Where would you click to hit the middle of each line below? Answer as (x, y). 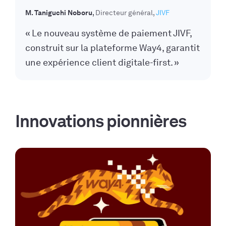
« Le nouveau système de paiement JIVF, (108, 34)
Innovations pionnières (101, 121)
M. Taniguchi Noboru (59, 13)
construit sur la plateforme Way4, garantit (112, 48)
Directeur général (124, 13)
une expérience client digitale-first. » (102, 63)
